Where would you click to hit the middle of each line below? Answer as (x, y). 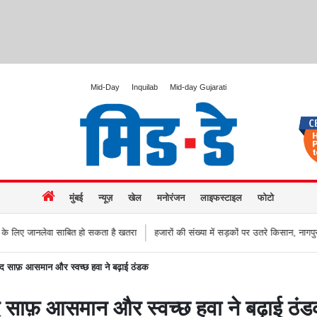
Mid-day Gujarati (198, 87)
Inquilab (145, 87)
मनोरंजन (171, 198)
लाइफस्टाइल (221, 198)
